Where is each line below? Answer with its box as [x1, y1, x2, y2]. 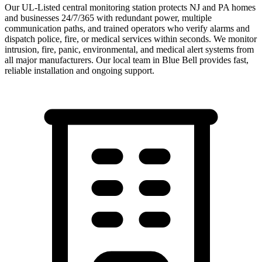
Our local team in [94, 54, 162, 65]
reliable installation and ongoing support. [5, 65, 154, 75]
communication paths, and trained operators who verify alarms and [5, 23, 250, 33]
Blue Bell [162, 54, 197, 65]
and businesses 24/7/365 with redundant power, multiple [5, 12, 212, 23]
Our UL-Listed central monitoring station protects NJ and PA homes [5, 2, 256, 12]
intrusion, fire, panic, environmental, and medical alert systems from [5, 44, 254, 54]
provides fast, [197, 54, 249, 65]
